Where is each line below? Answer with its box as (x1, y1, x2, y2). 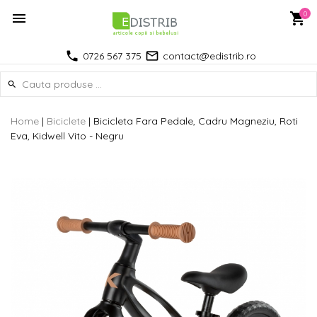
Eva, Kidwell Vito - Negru (11, 129, 124, 143)
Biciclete (47, 115, 86, 128)
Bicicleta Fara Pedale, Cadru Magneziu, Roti (93, 115, 298, 128)
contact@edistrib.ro (162, 50, 256, 62)
